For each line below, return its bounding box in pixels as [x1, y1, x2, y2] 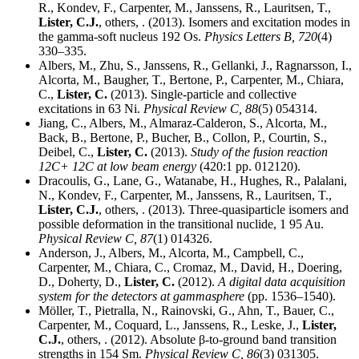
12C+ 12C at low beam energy [38, 159, 196, 174]
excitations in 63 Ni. [38, 102, 143, 116]
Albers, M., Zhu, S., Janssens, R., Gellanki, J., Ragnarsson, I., [38, 58, 352, 73]
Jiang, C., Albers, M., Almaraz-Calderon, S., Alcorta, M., [38, 116, 327, 131]
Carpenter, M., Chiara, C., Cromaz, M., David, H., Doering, [38, 260, 342, 275]
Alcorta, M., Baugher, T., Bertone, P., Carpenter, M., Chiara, [38, 73, 344, 87]
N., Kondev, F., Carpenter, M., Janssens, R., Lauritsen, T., [38, 188, 332, 203]
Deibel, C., [38, 145, 97, 159]
